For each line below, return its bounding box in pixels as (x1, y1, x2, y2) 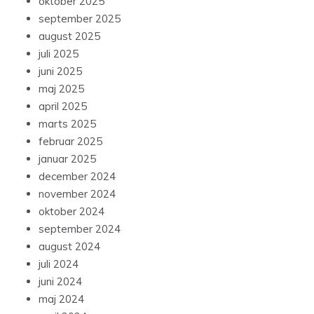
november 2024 (39, 187, 116, 201)
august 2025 (39, 29, 100, 43)
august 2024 (39, 240, 100, 254)
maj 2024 (39, 292, 84, 306)
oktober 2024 (39, 205, 104, 219)
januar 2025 (39, 152, 96, 166)
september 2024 (39, 222, 121, 236)
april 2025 (39, 100, 87, 114)
